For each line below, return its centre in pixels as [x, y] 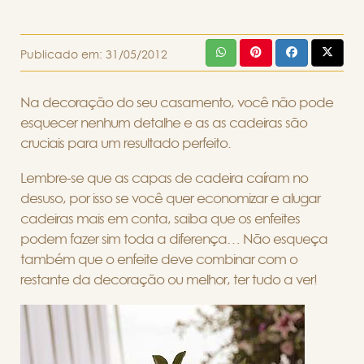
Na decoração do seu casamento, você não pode [177, 102]
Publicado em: [63, 55]
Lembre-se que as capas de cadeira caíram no [164, 178]
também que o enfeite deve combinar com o [159, 259]
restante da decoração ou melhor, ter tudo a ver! [169, 279]
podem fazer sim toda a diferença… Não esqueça [174, 239]
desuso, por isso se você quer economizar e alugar [170, 198]
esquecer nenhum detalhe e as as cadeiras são [164, 123]
